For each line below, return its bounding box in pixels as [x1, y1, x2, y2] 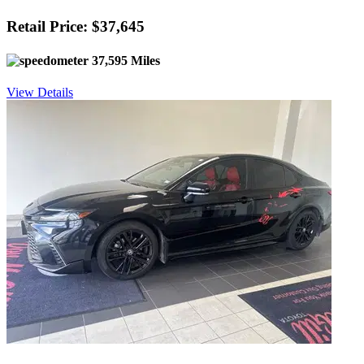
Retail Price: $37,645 [6, 18, 145, 36]
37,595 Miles [89, 53, 160, 67]
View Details [6, 84, 73, 99]
